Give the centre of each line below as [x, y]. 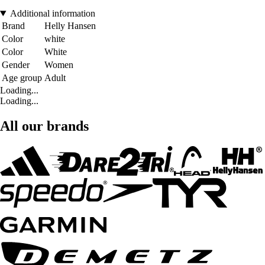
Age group [22, 78]
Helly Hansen [70, 26]
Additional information [52, 14]
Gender [16, 65]
